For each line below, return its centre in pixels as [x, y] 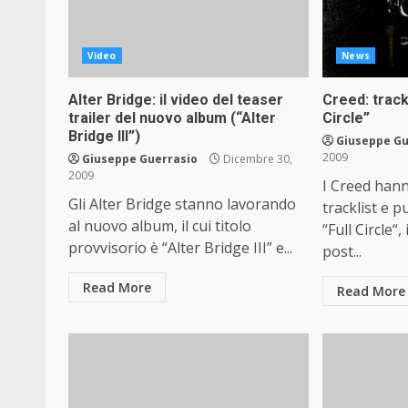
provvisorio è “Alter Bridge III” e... [180, 248]
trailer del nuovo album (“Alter [172, 118]
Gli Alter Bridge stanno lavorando [182, 204]
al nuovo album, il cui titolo [160, 226]
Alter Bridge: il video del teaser [176, 100]
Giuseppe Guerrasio [140, 159]
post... [342, 251]
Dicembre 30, [256, 159]
